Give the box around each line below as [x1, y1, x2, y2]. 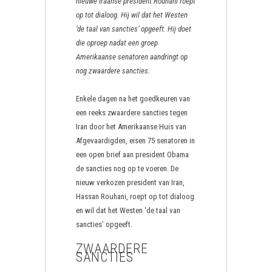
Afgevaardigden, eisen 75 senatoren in [76, 136, 195, 145]
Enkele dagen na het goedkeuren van [76, 94, 190, 103]
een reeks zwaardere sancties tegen [76, 108, 188, 117]
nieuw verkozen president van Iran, [76, 178, 185, 187]
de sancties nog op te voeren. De [76, 164, 178, 173]
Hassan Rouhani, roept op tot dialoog [76, 192, 194, 201]
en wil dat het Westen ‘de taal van [76, 206, 180, 215]
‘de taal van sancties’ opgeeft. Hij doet [76, 24, 191, 33]
